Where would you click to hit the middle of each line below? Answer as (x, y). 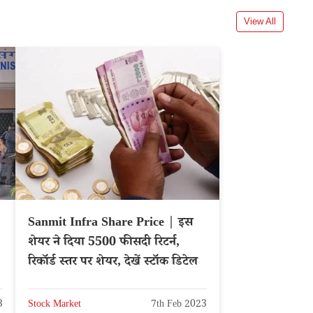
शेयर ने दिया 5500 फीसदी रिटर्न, (104, 243)
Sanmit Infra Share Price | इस (110, 224)
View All (260, 21)
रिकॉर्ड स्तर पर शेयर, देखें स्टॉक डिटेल (113, 263)
